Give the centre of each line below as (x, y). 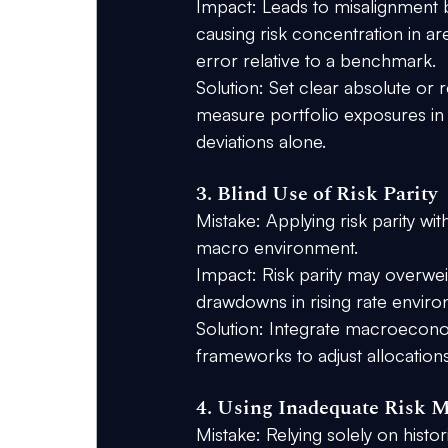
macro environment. (277, 247)
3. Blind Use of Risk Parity (317, 194)
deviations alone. (261, 141)
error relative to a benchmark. (316, 60)
